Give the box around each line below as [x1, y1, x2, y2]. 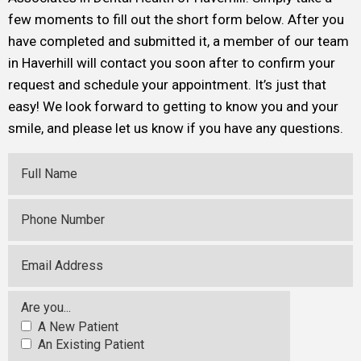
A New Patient [35, 319, 118, 334]
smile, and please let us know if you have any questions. [8, 120, 343, 136]
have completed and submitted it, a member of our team [8, 33, 349, 49]
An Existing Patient [35, 337, 144, 352]
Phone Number [21, 211, 105, 227]
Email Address [21, 257, 103, 273]
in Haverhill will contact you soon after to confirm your [8, 55, 335, 71]
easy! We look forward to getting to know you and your [8, 98, 338, 114]
